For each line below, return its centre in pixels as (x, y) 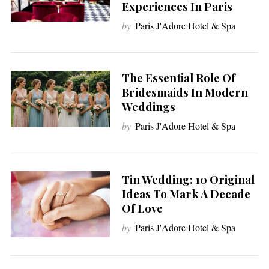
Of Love (142, 208)
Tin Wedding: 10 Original (188, 179)
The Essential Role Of (178, 77)
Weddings (148, 106)
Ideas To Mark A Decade (186, 193)
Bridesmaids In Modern (185, 92)
